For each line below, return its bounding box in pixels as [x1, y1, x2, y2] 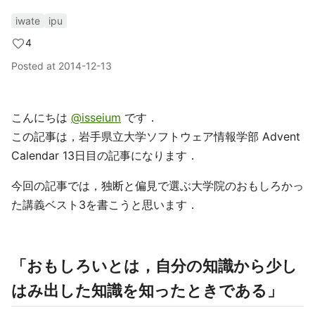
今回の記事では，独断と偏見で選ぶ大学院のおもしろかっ [11, 179, 304, 193]
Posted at [11, 60, 58, 72]
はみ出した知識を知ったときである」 [11, 281, 283, 300]
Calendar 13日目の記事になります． [11, 148, 198, 162]
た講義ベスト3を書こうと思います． [11, 198, 198, 212]
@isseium [71, 110, 121, 124]
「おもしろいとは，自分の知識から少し [11, 257, 297, 275]
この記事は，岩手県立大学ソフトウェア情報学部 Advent [11, 129, 300, 143]
